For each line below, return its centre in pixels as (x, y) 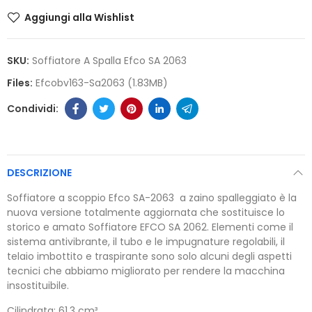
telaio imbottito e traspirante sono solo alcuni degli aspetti (149, 257)
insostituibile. (38, 286)
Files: (21, 83)
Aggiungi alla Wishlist (79, 18)
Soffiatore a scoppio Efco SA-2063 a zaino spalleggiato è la (152, 198)
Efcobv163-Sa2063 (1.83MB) (102, 83)
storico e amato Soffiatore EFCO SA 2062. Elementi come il (150, 227)
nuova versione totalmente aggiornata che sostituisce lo (146, 213)
